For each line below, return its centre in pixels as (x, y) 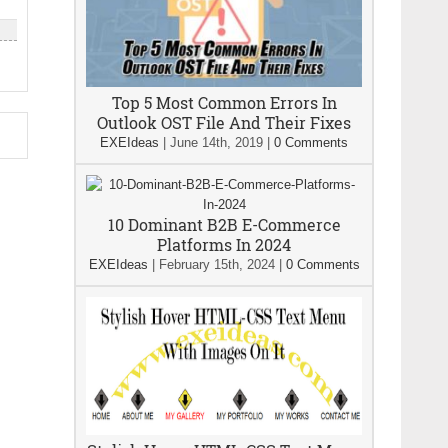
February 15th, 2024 (216, 264)
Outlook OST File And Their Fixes (224, 122)
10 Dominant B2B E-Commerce (224, 224)
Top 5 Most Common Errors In (224, 102)
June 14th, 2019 (216, 142)
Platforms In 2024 (224, 244)
